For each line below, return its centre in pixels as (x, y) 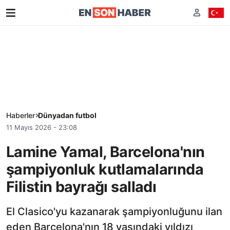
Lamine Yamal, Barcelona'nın (106, 151)
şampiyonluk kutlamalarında (105, 169)
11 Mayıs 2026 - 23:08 (42, 127)
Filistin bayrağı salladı (81, 186)
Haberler (21, 115)
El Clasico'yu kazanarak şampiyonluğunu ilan (114, 211)
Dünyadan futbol (67, 115)
